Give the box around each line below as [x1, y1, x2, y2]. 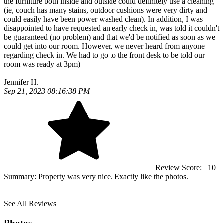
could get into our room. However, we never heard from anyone [4, 42, 205, 50]
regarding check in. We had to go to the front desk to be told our [4, 51, 205, 59]
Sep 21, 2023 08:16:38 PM [4, 87, 90, 95]
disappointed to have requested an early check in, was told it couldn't [4, 24, 219, 32]
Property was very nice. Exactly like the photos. [38, 172, 188, 181]
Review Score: [153, 163, 206, 172]
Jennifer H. [4, 78, 39, 86]
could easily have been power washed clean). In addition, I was [4, 15, 203, 23]
